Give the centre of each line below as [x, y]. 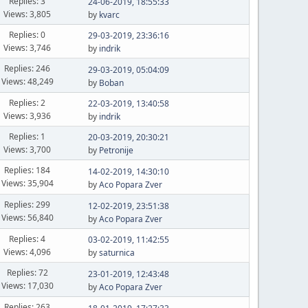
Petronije [116, 150]
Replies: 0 [27, 34]
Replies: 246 [27, 68]
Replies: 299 [27, 205]
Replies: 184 [27, 170]
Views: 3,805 [27, 14]
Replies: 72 [27, 273]
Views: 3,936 [27, 115]
